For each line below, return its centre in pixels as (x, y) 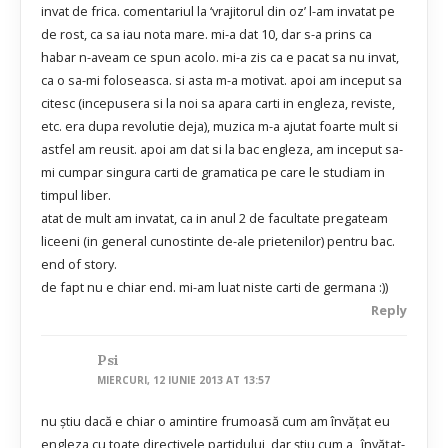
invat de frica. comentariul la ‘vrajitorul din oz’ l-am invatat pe (218, 11)
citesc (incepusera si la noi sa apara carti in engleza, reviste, (218, 103)
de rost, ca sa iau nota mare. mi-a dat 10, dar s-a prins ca (206, 34)
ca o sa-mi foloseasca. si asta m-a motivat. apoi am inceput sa (221, 80)
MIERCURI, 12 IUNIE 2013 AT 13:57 (184, 380)
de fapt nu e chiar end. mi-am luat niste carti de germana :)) (214, 287)
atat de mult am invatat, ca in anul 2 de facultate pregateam (214, 218)
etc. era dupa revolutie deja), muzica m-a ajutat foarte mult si (219, 126)
